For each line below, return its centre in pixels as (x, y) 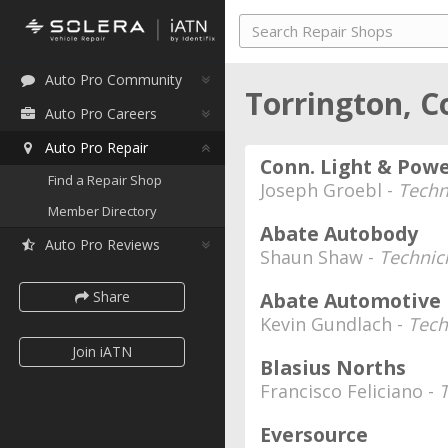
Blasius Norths (333, 367)
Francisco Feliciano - (349, 391)
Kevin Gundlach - (334, 324)
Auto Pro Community (113, 79)
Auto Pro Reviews (102, 244)
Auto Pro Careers (101, 113)
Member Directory (102, 211)
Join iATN (102, 351)
